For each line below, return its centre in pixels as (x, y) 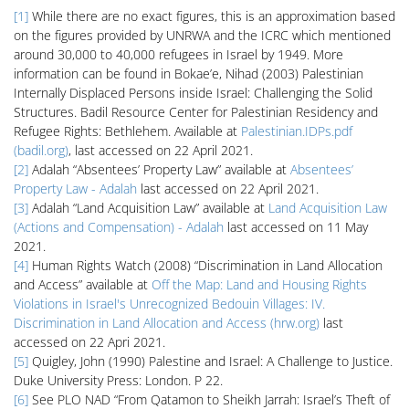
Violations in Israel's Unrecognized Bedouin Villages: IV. (169, 304)
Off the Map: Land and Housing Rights (259, 284)
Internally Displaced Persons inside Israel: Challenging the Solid (193, 93)
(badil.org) (41, 150)
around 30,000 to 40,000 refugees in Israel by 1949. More (178, 54)
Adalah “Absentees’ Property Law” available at (159, 169)
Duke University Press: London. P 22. (118, 380)
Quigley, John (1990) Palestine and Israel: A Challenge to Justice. (210, 361)
